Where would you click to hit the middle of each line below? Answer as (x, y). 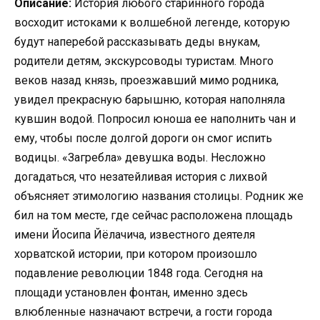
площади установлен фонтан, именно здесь (131, 292)
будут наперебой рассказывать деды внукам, (137, 41)
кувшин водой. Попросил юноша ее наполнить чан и (155, 119)
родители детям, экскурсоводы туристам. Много (144, 61)
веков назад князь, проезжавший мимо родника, (146, 80)
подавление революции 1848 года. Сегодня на (139, 273)
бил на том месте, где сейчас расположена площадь (154, 215)
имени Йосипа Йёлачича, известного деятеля (135, 234)
